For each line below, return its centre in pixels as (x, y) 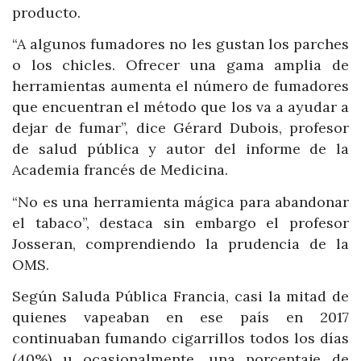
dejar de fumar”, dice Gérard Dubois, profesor (180, 128)
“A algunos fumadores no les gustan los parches (180, 44)
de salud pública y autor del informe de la (180, 149)
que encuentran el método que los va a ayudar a (180, 107)
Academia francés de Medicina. (120, 170)
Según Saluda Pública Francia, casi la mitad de (180, 297)
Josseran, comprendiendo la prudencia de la (180, 243)
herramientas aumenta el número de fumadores (180, 86)
